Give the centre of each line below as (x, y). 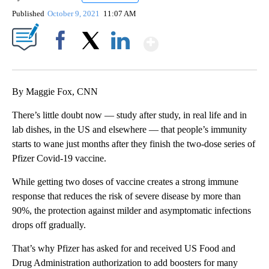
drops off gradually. (49, 225)
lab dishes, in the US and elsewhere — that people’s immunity (129, 130)
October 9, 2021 (75, 14)
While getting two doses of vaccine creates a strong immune (125, 182)
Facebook (63, 61)
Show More (205, 39)
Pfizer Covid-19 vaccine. (59, 159)
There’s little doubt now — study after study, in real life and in (129, 115)
